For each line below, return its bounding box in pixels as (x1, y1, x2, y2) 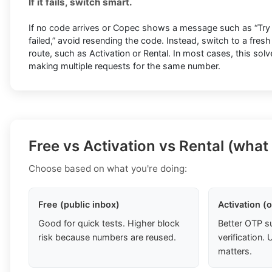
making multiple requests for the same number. (29, 61, 220, 72)
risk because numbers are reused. (38, 232, 176, 243)
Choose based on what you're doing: (29, 163, 187, 175)
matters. (218, 246, 252, 257)
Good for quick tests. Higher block (38, 218, 180, 229)
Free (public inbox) (38, 199, 120, 210)
